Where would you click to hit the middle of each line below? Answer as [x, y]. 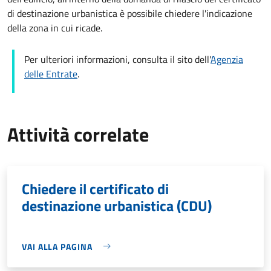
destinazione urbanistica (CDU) [117, 205]
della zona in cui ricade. [55, 28]
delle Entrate [51, 73]
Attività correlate [78, 134]
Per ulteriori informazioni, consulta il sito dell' [117, 59]
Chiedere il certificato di [95, 188]
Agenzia [227, 59]
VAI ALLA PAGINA [57, 246]
